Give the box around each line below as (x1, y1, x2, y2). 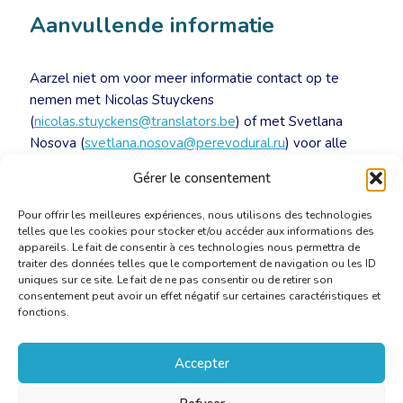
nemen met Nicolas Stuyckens (30, 91, 214, 109)
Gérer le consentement (132, 169, 271, 187)
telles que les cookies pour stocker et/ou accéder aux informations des (18, 224, 374, 238)
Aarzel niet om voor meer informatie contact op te (30, 69, 339, 87)
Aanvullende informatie (30, 11, 274, 40)
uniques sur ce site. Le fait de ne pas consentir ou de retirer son (18, 273, 333, 287)
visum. (30, 177, 67, 195)
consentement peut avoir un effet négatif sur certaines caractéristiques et (18, 289, 381, 303)
